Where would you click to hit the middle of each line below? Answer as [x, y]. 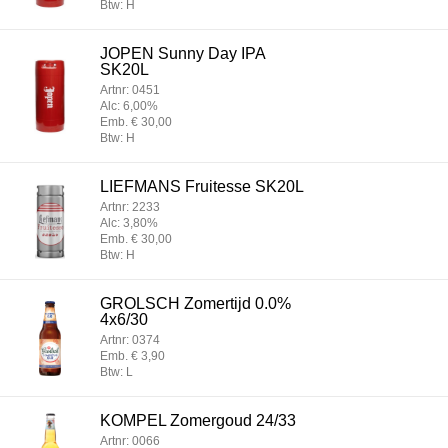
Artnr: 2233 [130, 207]
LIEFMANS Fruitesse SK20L [202, 186]
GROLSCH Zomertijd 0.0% [195, 303]
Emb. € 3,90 [132, 356]
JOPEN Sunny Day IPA [182, 53]
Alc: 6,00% [129, 106]
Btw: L [116, 372]
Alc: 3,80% [129, 223]
